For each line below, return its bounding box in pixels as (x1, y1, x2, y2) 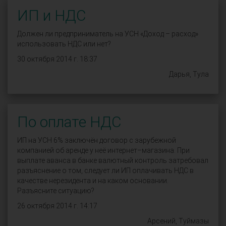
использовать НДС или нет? (17, 40, 111, 48)
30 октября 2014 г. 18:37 (17, 55, 97, 63)
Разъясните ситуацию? (17, 187, 94, 195)
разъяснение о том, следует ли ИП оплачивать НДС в (17, 166, 194, 175)
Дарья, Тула (169, 70, 209, 78)
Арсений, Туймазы (147, 217, 209, 225)
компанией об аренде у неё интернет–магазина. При (17, 146, 190, 154)
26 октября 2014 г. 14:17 (17, 202, 97, 210)
